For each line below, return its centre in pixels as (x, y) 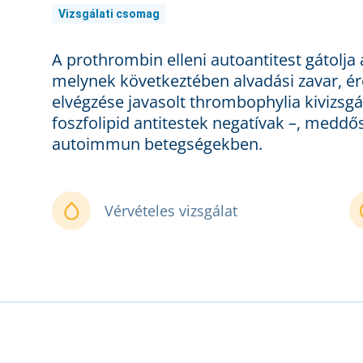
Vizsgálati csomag (109, 13)
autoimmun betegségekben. (157, 144)
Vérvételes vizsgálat (171, 211)
